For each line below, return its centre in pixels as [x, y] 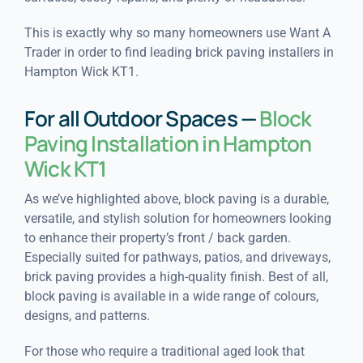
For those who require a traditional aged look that [164, 351]
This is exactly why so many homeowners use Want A [177, 32]
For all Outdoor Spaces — [142, 118]
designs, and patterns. [87, 315]
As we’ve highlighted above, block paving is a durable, [176, 199]
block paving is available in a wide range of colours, [171, 296]
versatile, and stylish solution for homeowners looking [177, 218]
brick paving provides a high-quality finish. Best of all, [176, 276]
